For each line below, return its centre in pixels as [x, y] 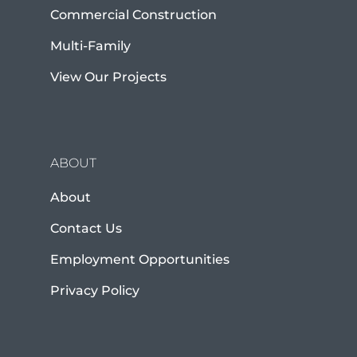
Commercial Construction [133, 15]
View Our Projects [108, 77]
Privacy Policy [94, 291]
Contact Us [86, 229]
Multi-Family [90, 46]
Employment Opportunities [139, 260]
